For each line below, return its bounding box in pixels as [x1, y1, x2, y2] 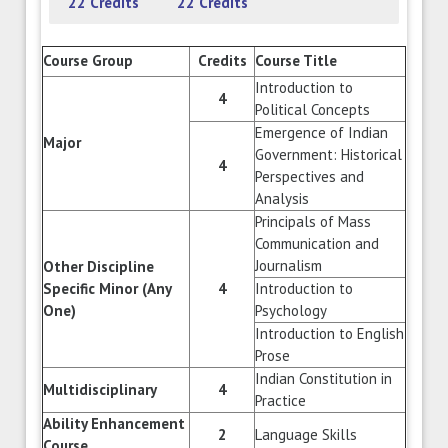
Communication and [255, 234, 379, 254]
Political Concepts [255, 100, 370, 120]
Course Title [255, 51, 337, 71]
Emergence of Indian [255, 123, 388, 143]
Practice [255, 391, 306, 411]
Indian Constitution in [255, 369, 392, 389]
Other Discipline [43, 257, 154, 277]
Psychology [255, 301, 327, 321]
